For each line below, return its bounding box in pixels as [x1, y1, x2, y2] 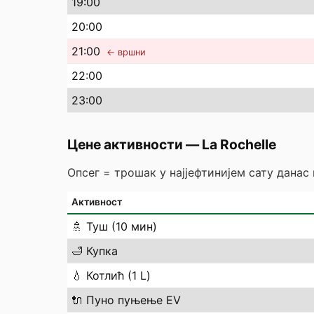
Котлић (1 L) [86, 268, 151, 282]
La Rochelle [202, 136, 276, 153]
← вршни [107, 47, 146, 57]
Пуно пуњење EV [86, 293, 181, 307]
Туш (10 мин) [86, 219, 157, 233]
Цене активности [67, 136, 183, 153]
